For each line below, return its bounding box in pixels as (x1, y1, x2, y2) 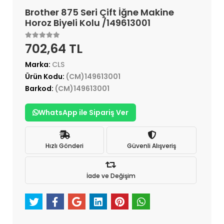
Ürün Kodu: (25, 71, 66, 82)
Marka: (25, 59, 52, 70)
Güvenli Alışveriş (127, 141, 176, 150)
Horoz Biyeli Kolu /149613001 (25, 16, 150, 29)
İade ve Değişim (86, 171, 135, 180)
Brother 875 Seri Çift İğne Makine (25, 6, 174, 19)
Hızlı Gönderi (45, 141, 83, 150)
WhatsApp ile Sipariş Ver (38, 107, 128, 118)
